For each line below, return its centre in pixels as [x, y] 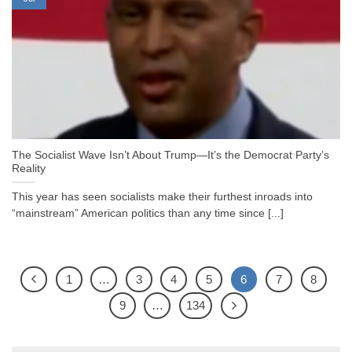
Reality [29, 169]
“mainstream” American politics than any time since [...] [148, 214]
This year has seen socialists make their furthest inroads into [162, 197]
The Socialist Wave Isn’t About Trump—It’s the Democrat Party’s [170, 156]
